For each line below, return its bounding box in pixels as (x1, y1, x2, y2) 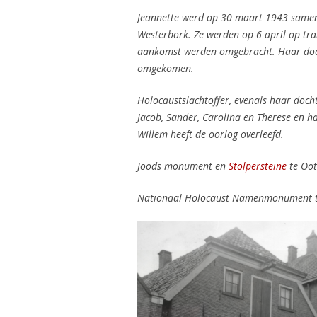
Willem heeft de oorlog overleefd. (137, 127, 284, 141)
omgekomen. (137, 62, 200, 75)
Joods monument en (137, 159, 229, 173)
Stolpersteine (229, 159, 287, 173)
